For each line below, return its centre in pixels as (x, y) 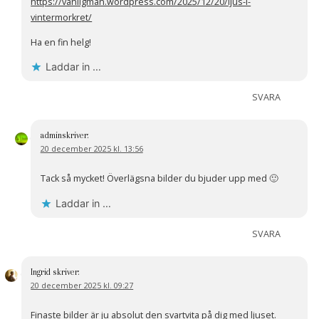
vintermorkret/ (62, 17)
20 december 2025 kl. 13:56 (91, 149)
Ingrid (41, 272)
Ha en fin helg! (61, 42)
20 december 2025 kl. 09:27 (82, 285)
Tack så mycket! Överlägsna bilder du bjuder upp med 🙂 (159, 179)
